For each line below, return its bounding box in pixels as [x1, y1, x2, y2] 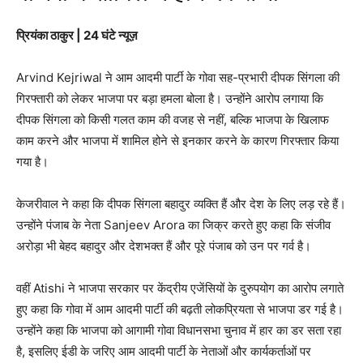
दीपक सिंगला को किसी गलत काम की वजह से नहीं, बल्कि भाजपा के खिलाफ [16, 112, 329, 128]
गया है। [16, 154, 49, 170]
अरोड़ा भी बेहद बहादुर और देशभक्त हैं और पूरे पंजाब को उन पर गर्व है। [16, 238, 311, 254]
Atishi [33, 280, 65, 297]
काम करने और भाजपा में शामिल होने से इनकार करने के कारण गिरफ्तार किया [16, 133, 339, 149]
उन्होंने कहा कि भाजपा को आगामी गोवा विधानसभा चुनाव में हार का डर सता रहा [16, 322, 341, 339]
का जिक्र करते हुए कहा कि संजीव [185, 217, 331, 233]
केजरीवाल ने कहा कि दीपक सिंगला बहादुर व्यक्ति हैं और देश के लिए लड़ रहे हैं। [16, 196, 346, 212]
